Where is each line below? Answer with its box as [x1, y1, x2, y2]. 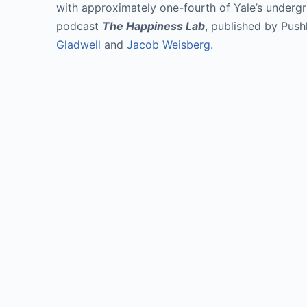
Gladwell [56, 38, 101, 51]
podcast [56, 19, 102, 33]
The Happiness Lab [102, 19, 205, 33]
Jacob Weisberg [127, 38, 210, 51]
